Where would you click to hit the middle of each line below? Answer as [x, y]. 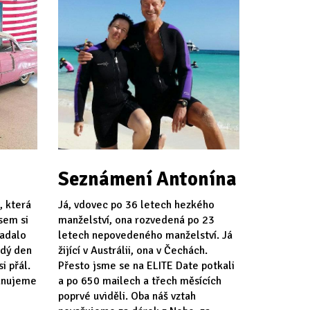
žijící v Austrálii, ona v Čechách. [133, 250]
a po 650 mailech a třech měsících [139, 281]
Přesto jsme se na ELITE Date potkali [146, 265]
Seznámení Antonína [147, 179]
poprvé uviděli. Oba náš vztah [127, 296]
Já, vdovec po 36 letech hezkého [136, 204]
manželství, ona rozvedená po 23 [136, 220]
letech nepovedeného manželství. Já [145, 235]
